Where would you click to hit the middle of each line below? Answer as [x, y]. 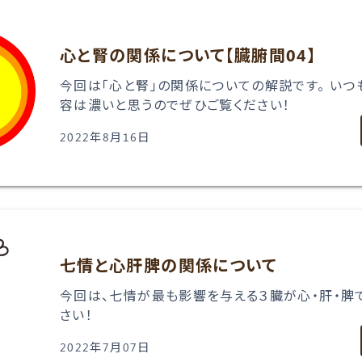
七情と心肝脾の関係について [168, 264]
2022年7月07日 [105, 346]
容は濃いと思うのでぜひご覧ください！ [175, 104]
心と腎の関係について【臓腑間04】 [189, 54]
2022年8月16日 [105, 136]
